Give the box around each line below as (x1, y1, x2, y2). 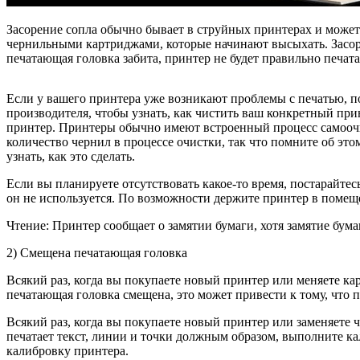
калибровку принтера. (6, 344, 129, 358)
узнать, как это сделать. (6, 149, 135, 164)
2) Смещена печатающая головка (6, 246, 187, 260)
